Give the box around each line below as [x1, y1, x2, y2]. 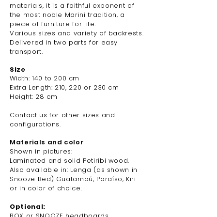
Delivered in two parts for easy [10, 38, 118, 47]
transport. [10, 47, 43, 56]
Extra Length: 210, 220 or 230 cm [10, 83, 119, 92]
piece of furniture [10, 19, 70, 29]
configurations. [10, 120, 61, 129]
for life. [70, 19, 96, 29]
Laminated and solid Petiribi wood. [10, 156, 130, 165]
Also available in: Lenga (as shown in [10, 165, 138, 174]
